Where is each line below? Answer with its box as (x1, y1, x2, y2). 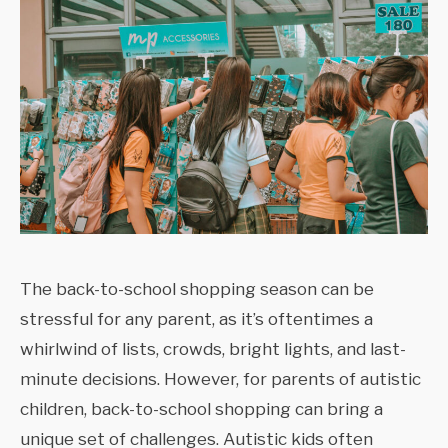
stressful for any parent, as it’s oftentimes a (20, 309, 373, 330)
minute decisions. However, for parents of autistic (20, 369, 421, 390)
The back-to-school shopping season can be (20, 279, 374, 300)
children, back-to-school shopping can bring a (20, 399, 383, 420)
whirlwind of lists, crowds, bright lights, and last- (20, 339, 406, 360)
